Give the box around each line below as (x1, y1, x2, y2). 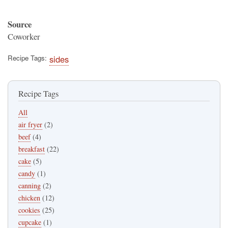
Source (8, 18, 32, 31)
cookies (18, 205, 40, 215)
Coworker (8, 31, 40, 43)
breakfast (18, 144, 45, 154)
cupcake (18, 217, 41, 227)
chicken (18, 192, 40, 203)
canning (18, 180, 41, 190)
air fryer (18, 119, 42, 129)
